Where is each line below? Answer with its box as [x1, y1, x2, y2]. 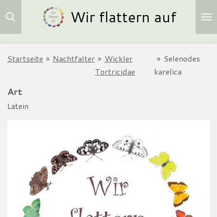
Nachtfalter [52, 53, 95, 64]
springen [4, 33, 37, 41]
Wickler [104, 53, 133, 64]
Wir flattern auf [70, 6, 176, 27]
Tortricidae [94, 66, 135, 77]
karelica [154, 66, 182, 77]
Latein [7, 100, 29, 111]
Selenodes [163, 53, 200, 64]
